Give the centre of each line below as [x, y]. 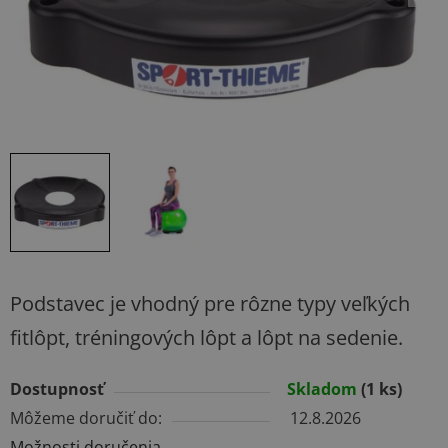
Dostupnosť [57, 389]
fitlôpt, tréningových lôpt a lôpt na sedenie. [206, 338]
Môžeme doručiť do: [86, 418]
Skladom [324, 389]
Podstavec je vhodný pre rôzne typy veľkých [210, 304]
